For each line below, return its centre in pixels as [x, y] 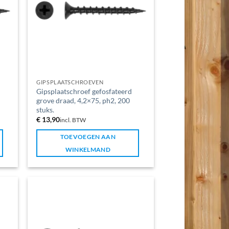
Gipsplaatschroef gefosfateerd [84, 91]
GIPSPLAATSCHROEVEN [70, 82]
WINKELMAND [88, 149]
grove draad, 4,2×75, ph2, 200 [83, 100]
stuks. [45, 109]
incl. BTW [73, 120]
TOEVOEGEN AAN [88, 136]
